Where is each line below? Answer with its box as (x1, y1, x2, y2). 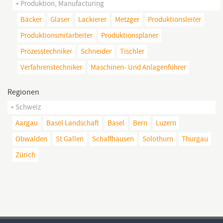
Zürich (15, 149, 35, 160)
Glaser (50, 14, 70, 24)
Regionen (7, 87, 39, 97)
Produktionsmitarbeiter (20, 30, 93, 40)
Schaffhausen (92, 133, 134, 144)
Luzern (156, 117, 176, 128)
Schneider (81, 46, 111, 56)
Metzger (115, 14, 139, 24)
